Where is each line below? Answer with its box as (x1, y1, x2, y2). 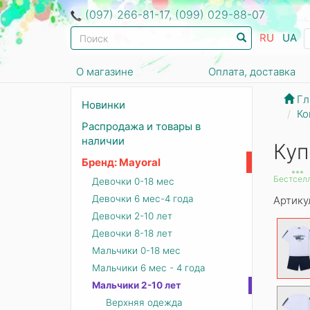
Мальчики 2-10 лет (92, 280, 181, 291)
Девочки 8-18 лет (92, 228, 172, 239)
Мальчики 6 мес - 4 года (92, 262, 206, 273)
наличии (82, 134, 125, 147)
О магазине (76, 65, 134, 78)
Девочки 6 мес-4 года (92, 193, 194, 204)
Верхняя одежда (106, 297, 183, 308)
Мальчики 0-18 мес (92, 245, 181, 256)
